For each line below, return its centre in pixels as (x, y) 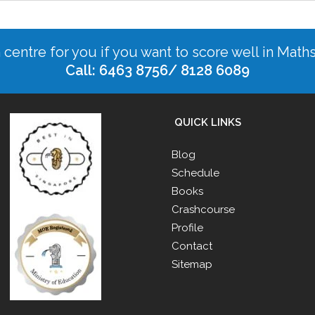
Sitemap (192, 264)
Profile (187, 227)
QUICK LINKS (206, 122)
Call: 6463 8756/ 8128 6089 (157, 70)
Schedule (195, 173)
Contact (192, 246)
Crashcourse (203, 209)
